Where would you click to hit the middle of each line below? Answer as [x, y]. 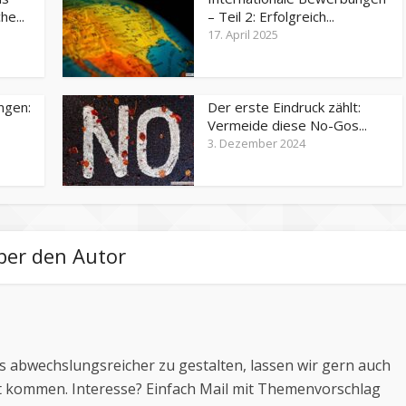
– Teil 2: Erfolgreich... [271, 16]
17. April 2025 [243, 34]
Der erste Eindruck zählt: [284, 106]
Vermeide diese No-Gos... [287, 125]
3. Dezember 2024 [256, 143]
